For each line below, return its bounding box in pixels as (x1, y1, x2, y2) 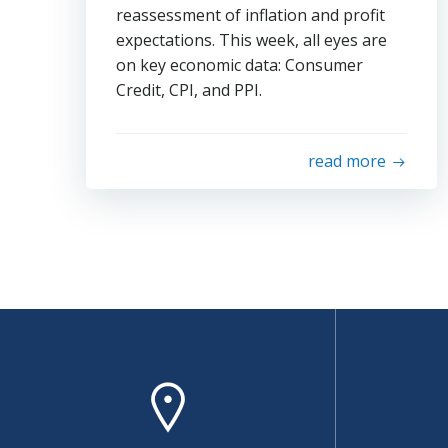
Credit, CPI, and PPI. (116, 79, 262, 101)
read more (307, 150, 386, 172)
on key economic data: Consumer (116, 54, 363, 76)
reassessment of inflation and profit (116, 4, 385, 26)
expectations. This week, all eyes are (116, 29, 387, 51)
